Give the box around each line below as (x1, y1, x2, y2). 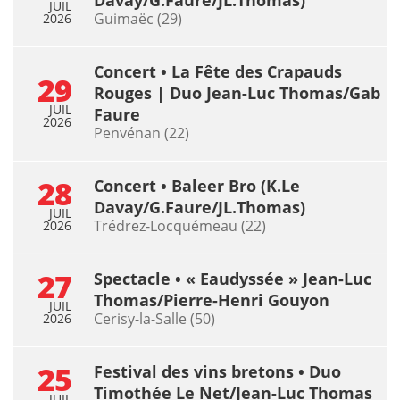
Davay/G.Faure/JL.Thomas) (94, 196, 305, 218)
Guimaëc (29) (94, 8, 182, 29)
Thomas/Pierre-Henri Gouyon (94, 288, 329, 311)
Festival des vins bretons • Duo (94, 360, 341, 382)
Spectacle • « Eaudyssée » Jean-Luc (94, 267, 371, 289)
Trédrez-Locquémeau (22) (94, 215, 266, 236)
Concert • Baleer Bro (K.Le (94, 174, 300, 196)
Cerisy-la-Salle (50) (94, 308, 215, 329)
